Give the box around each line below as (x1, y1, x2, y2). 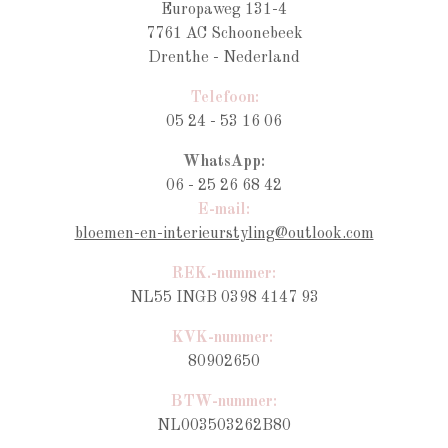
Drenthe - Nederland (148, 50, 300, 66)
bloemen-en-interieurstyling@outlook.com (74, 226, 374, 242)
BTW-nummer (171, 394, 273, 410)
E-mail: (198, 202, 250, 218)
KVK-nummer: (171, 330, 277, 346)
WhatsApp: (183, 154, 265, 170)
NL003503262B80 (157, 418, 291, 434)
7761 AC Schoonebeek (145, 26, 303, 42)
